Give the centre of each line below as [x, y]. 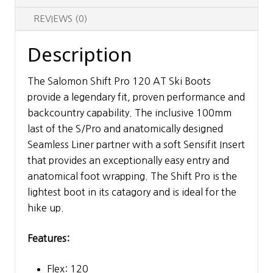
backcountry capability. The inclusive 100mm [129, 112]
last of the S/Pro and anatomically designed [125, 128]
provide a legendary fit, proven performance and [136, 97]
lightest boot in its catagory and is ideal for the [132, 192]
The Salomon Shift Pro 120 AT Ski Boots [119, 81]
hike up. [46, 207]
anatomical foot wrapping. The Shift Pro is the [132, 176]
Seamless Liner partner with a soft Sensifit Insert [136, 144]
